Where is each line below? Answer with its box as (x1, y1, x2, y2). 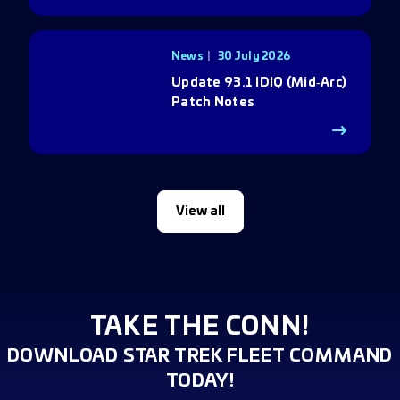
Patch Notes (171, 96, 255, 109)
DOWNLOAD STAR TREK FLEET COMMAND (6, 347, 394, 365)
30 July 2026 (218, 51, 291, 62)
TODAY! (165, 372, 235, 390)
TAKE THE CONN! (90, 315, 310, 340)
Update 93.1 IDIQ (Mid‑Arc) (171, 77, 347, 89)
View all (175, 205, 225, 218)
